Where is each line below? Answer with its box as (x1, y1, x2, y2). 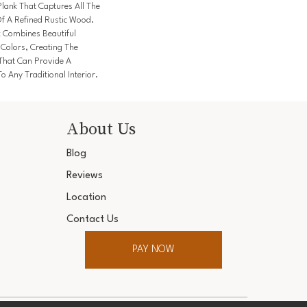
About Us (66, 117, 136, 140)
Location (66, 193, 107, 204)
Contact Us (66, 214, 119, 225)
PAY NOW (132, 244, 175, 255)
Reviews (66, 171, 103, 182)
